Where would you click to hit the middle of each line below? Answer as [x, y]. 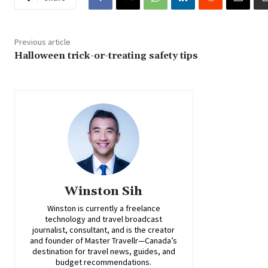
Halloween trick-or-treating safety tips [106, 55]
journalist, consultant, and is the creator [104, 229]
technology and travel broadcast [104, 219]
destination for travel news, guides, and [103, 251]
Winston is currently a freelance [103, 208]
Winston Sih [104, 191]
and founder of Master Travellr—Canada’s [104, 240]
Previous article [42, 42]
